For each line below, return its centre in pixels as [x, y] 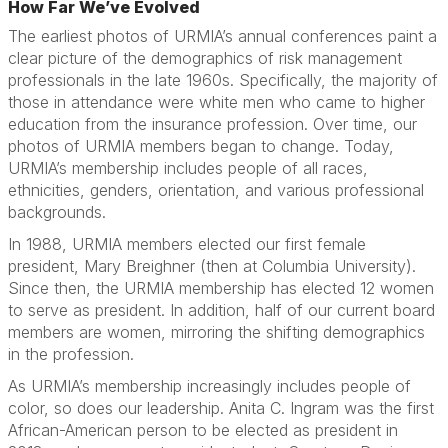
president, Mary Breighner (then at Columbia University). [212, 266]
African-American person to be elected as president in [203, 430]
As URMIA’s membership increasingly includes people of [209, 386]
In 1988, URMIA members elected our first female [187, 244]
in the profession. [71, 354]
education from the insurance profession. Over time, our [212, 124]
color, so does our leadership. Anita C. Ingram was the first [221, 408]
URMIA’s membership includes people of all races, [188, 168]
